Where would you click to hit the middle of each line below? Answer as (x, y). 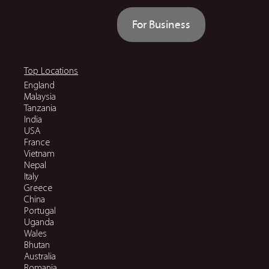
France (37, 143)
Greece (38, 189)
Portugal (40, 211)
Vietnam (40, 154)
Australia (40, 257)
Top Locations (51, 71)
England (40, 86)
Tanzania (41, 109)
